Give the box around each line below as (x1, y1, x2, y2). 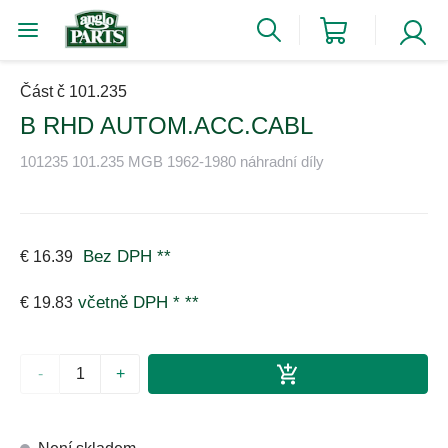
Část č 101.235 (20, 83, 127, 100)
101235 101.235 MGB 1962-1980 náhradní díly (20, 152, 324, 170)
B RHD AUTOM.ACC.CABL (20, 112, 313, 139)
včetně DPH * (78, 293, 185, 313)
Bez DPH (78, 247, 152, 267)
